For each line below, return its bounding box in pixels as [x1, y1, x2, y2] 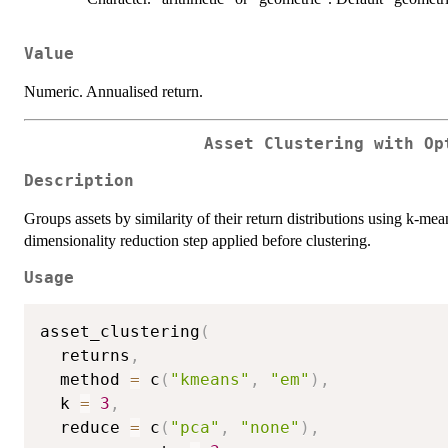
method [40, 370, 130, 390]
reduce [40, 418, 130, 438]
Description [24, 171, 134, 190]
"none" [240, 418, 300, 438]
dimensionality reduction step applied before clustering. [24, 231, 371, 249]
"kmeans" [170, 370, 250, 390]
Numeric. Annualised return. [24, 83, 203, 101]
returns [40, 346, 130, 366]
